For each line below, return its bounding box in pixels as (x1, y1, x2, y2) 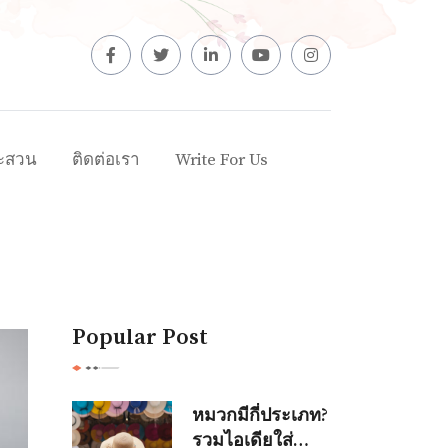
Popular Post (71, 324, 208, 351)
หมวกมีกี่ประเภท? (191, 404, 328, 427)
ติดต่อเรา (71, 149, 140, 171)
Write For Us (174, 149, 268, 171)
